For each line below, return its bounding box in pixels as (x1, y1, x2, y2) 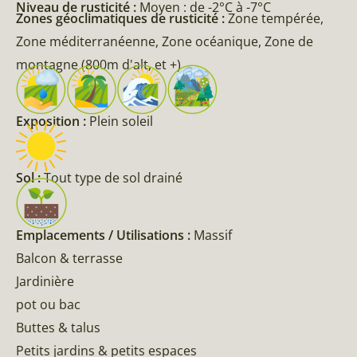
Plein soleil (89, 112, 153, 131)
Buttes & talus (16, 319, 100, 337)
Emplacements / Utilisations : (16, 226, 194, 245)
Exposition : (16, 112, 89, 131)
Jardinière (16, 273, 74, 291)
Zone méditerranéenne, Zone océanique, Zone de (16, 33, 313, 51)
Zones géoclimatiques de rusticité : (16, 10, 228, 28)
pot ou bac (16, 296, 80, 314)
